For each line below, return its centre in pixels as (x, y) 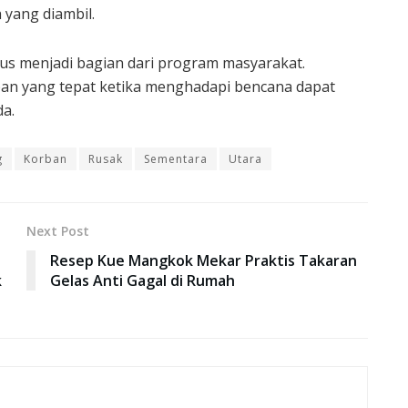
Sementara (176, 158)
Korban (46, 158)
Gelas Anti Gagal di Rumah (143, 280)
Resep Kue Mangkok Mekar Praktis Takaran (204, 260)
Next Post (58, 230)
